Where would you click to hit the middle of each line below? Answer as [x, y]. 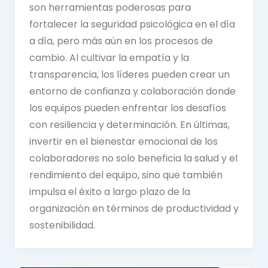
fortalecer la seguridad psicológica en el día [132, 24]
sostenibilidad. [62, 225]
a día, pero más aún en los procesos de [121, 41]
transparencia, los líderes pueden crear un [129, 74]
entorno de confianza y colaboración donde [132, 91]
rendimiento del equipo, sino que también [126, 175]
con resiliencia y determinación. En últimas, [129, 124]
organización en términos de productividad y [134, 208]
